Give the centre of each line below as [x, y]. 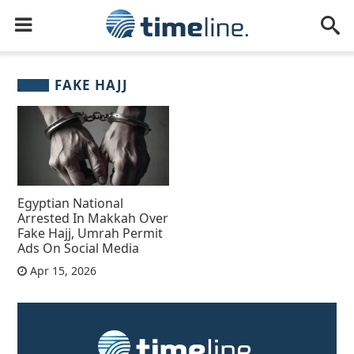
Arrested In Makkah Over [93, 218]
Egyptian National [71, 203]
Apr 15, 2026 [62, 270]
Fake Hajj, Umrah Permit [90, 233]
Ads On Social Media [79, 248]
